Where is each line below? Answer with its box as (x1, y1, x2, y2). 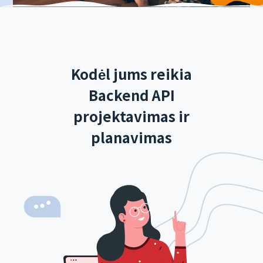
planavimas (91, 126, 172, 147)
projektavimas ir (73, 105, 190, 126)
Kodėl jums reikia (71, 63, 192, 84)
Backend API (88, 84, 175, 105)
